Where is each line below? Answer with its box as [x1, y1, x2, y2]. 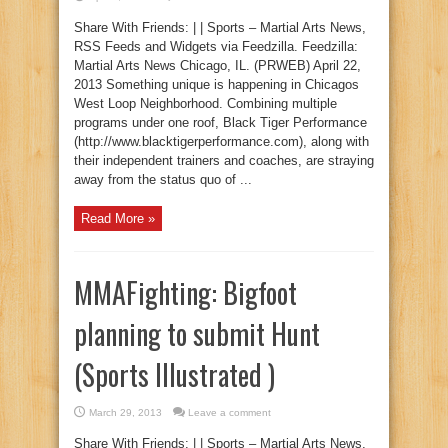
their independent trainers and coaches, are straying [74, 153, 374, 168]
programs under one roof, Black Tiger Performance [74, 115, 367, 130]
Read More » [81, 211, 155, 226]
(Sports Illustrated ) [74, 354, 275, 395]
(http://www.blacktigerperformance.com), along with [74, 134, 369, 149]
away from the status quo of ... [74, 172, 252, 187]
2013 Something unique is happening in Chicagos [74, 77, 359, 92]
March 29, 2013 [89, 407, 162, 418]
